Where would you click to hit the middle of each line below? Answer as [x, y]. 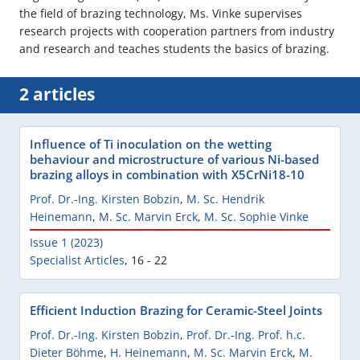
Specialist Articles [77, 260]
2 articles [57, 94]
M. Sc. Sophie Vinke [256, 217]
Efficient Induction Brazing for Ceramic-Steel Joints [176, 311]
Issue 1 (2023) [66, 243]
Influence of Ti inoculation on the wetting [151, 144]
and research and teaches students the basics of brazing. [174, 49]
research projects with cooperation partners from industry [177, 31]
